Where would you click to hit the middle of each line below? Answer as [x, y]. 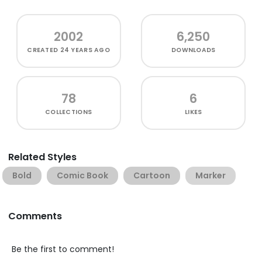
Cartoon [152, 175]
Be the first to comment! [63, 249]
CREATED [44, 50]
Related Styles [42, 157]
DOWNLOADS [194, 50]
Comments [35, 216]
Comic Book [82, 175]
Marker [211, 175]
